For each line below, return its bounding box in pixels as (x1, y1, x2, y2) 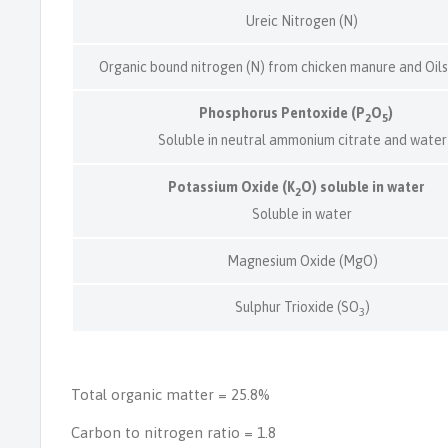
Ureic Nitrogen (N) (234, 12, 358, 29)
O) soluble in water (301, 178, 424, 195)
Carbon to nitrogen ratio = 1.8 (71, 424, 276, 442)
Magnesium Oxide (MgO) (214, 252, 378, 269)
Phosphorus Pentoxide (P (199, 104, 365, 121)
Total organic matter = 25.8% (71, 385, 270, 403)
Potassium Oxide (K (168, 178, 295, 195)
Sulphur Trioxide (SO (222, 298, 359, 315)
